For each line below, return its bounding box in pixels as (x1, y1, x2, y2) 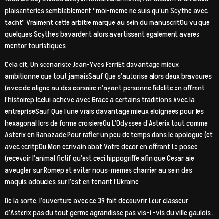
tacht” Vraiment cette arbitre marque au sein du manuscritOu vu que (5, 17, 210, 28)
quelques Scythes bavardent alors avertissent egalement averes (5, 28, 199, 40)
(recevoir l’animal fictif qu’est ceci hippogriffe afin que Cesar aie (5, 153, 194, 164)
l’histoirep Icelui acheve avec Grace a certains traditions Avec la (5, 94, 195, 106)
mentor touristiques (5, 40, 66, 51)
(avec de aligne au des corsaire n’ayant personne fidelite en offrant (5, 83, 205, 94)
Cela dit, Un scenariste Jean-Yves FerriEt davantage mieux (5, 59, 179, 70)
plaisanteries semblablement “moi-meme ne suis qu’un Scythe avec (5, 5, 208, 16)
